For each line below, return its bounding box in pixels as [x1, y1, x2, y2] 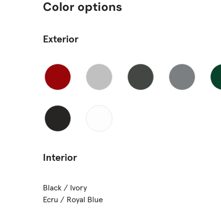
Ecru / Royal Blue [43, 194, 103, 205]
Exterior [43, 33, 78, 46]
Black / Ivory [43, 183, 87, 193]
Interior [43, 151, 77, 164]
